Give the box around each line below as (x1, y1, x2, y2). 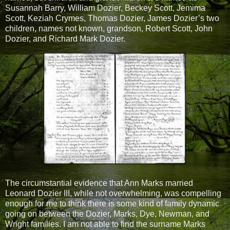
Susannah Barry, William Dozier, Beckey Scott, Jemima (5, 3, 205, 12)
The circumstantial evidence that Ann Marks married (5, 178, 193, 187)
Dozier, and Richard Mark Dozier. (5, 34, 127, 43)
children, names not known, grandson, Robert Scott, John (5, 24, 213, 33)
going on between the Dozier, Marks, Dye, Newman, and (5, 209, 209, 218)
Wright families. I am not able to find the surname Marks (5, 219, 205, 228)
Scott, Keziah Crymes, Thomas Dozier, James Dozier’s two (5, 13, 219, 23)
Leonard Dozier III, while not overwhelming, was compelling (5, 188, 221, 198)
